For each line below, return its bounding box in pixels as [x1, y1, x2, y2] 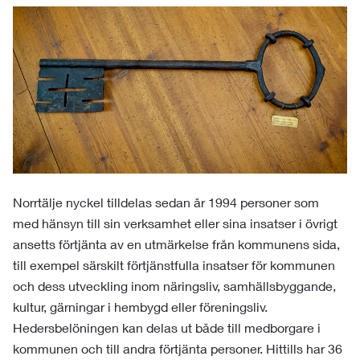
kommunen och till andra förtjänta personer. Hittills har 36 [13, 341, 342, 356]
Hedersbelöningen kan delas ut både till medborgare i [13, 320, 321, 335]
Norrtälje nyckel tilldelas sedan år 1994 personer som [13, 194, 319, 210]
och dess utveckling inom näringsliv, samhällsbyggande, [13, 278, 336, 293]
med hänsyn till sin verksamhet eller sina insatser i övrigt [13, 215, 337, 231]
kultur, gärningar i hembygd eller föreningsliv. [13, 299, 268, 314]
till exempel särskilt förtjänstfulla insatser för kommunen [13, 257, 335, 272]
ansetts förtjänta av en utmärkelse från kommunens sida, [13, 236, 340, 252]
